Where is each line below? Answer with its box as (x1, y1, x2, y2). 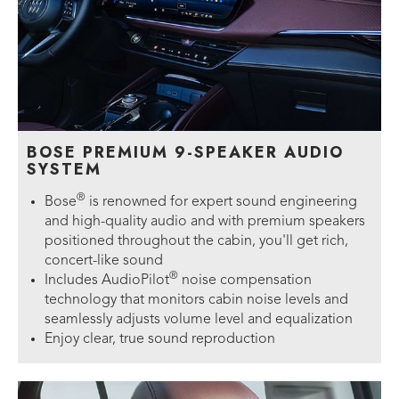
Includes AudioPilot (45, 273, 169, 289)
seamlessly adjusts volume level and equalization (45, 313, 353, 328)
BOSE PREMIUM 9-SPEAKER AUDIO (27, 141, 344, 165)
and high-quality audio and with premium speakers (45, 215, 365, 230)
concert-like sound (45, 254, 163, 269)
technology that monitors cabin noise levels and (45, 293, 348, 308)
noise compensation (178, 273, 312, 289)
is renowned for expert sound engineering (85, 195, 357, 210)
